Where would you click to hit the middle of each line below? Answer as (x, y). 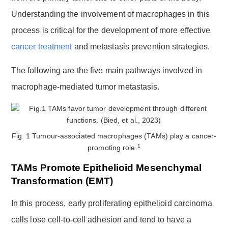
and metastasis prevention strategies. (141, 46)
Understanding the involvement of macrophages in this (110, 14)
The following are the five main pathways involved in (107, 70)
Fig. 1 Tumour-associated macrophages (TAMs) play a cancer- (114, 136)
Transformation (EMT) (62, 181)
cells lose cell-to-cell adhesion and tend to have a (101, 219)
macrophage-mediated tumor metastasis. (85, 87)
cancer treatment (41, 46)
